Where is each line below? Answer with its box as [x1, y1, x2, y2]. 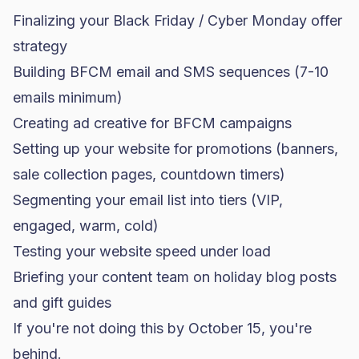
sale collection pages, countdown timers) [13, 166, 285, 183]
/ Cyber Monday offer [195, 12, 342, 29]
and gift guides [13, 294, 111, 311]
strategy [13, 38, 67, 54]
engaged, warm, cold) [13, 217, 159, 234]
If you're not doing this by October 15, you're [13, 320, 312, 337]
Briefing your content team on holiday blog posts [13, 268, 337, 285]
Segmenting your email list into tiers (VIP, [13, 192, 283, 208]
